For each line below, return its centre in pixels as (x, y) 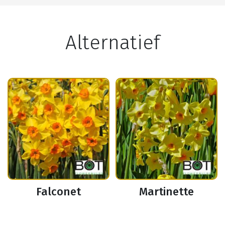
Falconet (59, 192)
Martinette (166, 192)
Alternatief (113, 43)
